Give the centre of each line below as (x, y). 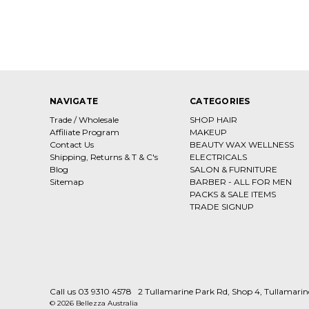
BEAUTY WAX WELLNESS (242, 145)
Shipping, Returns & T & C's (104, 157)
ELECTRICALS (218, 157)
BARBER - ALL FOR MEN (241, 182)
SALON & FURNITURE (233, 170)
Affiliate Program (84, 132)
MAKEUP (208, 132)
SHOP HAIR (213, 120)
